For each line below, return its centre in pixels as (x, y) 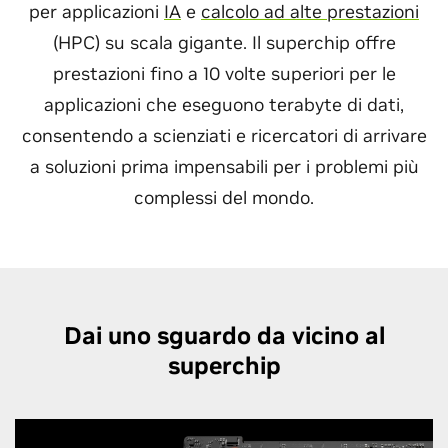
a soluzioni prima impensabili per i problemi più (224, 166)
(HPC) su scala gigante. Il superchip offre (224, 42)
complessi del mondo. (224, 197)
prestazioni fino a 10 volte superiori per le (224, 73)
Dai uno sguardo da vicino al (224, 335)
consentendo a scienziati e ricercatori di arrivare (224, 135)
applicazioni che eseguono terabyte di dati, (224, 104)
